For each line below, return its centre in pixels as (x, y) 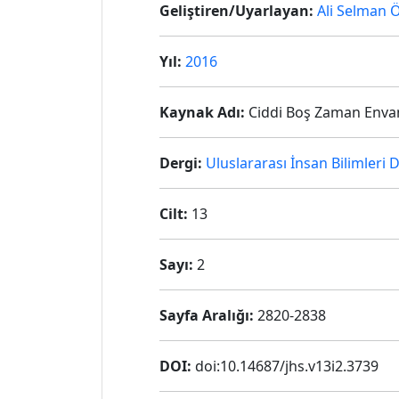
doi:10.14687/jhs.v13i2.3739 (285, 366)
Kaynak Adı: (202, 112)
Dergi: (181, 163)
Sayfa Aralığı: (207, 315)
